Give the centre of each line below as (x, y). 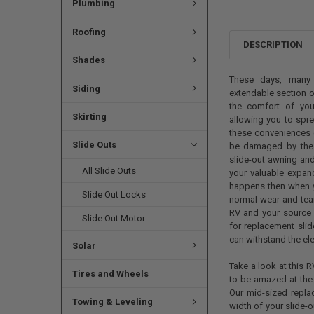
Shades (88, 60)
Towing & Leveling (112, 301)
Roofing (89, 32)
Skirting (89, 116)
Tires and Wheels (110, 273)
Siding (86, 88)
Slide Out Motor (114, 219)
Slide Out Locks (114, 195)
